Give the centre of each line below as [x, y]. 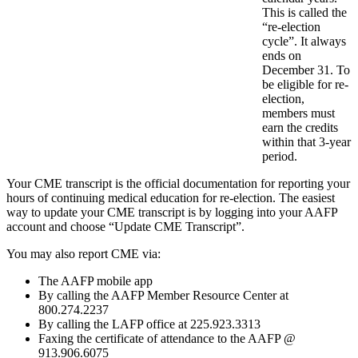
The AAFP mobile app [95, 281]
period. [280, 157]
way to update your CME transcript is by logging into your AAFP [172, 213]
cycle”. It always [304, 42]
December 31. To [306, 70]
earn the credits [300, 128]
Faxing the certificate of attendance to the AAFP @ [167, 339]
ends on [282, 56]
